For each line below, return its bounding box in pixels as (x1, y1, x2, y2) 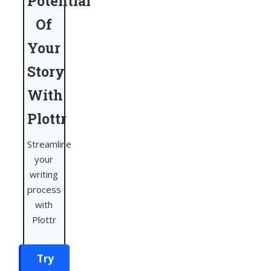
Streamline (27, 138, 71, 151)
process (27, 183, 61, 196)
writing (30, 168, 59, 181)
